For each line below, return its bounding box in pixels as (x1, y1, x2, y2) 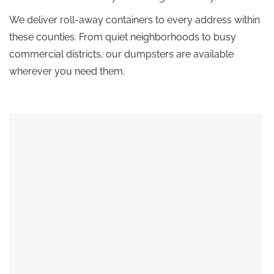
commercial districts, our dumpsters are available (9, 48, 234, 61)
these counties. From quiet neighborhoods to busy (9, 31, 236, 43)
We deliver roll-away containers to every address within (9, 14, 260, 26)
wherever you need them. (9, 65, 125, 78)
